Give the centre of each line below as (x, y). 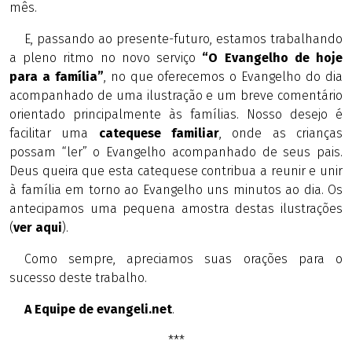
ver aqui (38, 227)
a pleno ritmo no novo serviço (106, 58)
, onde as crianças (281, 133)
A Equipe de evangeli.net (98, 309)
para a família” (57, 77)
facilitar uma (54, 133)
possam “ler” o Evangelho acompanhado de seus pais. (176, 152)
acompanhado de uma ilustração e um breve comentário (176, 95)
